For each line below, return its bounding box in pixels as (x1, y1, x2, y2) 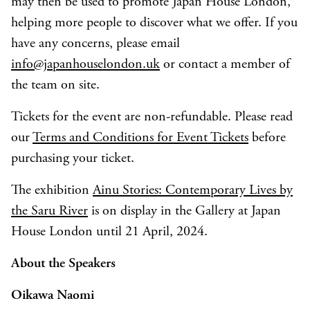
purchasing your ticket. (11, 152, 134, 166)
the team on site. (11, 78, 100, 93)
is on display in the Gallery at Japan (88, 204, 281, 219)
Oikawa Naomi (11, 289, 94, 303)
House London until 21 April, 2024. (11, 225, 208, 239)
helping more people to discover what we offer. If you (11, 16, 298, 30)
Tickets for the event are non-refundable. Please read (11, 110, 293, 125)
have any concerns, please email (11, 37, 180, 51)
